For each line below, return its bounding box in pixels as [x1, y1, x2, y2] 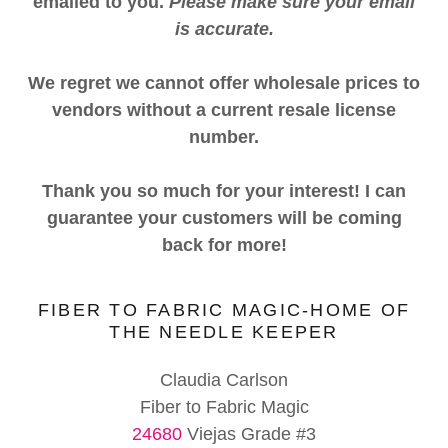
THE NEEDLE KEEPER [109, 322, 339, 342]
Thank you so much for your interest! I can [42, 181, 406, 201]
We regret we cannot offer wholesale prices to [28, 73, 420, 93]
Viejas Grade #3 [182, 424, 316, 444]
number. [189, 127, 259, 147]
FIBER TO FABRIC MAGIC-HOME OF [37, 300, 411, 320]
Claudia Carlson [160, 370, 288, 390]
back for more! [161, 235, 287, 255]
